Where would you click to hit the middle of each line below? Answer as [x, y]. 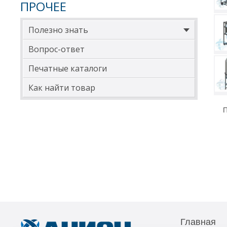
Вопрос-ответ [56, 49]
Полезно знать [58, 30]
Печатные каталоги [68, 68]
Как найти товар [62, 88]
